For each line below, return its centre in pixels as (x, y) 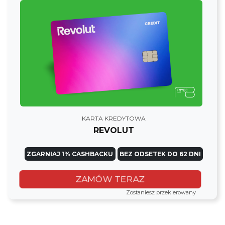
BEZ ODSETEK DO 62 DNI (160, 154)
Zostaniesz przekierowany (161, 193)
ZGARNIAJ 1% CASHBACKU (70, 154)
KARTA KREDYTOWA (114, 119)
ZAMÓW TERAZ (110, 179)
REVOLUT (114, 131)
